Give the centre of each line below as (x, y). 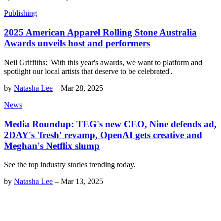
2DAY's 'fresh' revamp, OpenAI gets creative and (103, 135)
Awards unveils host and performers (77, 43)
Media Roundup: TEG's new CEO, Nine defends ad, (110, 124)
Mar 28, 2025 (82, 88)
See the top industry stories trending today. (70, 165)
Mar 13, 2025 (82, 182)
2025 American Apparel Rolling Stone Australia (100, 33)
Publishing (20, 13)
